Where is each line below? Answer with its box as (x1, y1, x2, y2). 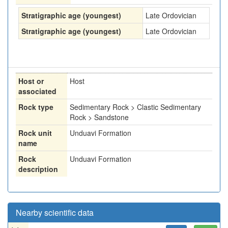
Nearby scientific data (16, 207, 94, 218)
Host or (18, 76, 44, 86)
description (18, 164, 58, 174)
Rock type (18, 102, 53, 112)
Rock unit (18, 128, 52, 138)
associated (18, 86, 56, 96)
